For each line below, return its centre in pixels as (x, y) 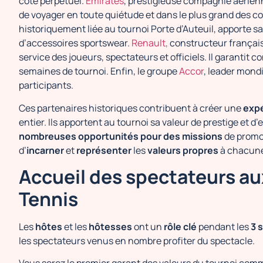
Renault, (149, 43)
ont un (148, 226)
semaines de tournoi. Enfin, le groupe (98, 71)
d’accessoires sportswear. (74, 43)
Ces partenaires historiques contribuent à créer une (131, 108)
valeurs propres (182, 150)
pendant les (224, 226)
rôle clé (180, 226)
